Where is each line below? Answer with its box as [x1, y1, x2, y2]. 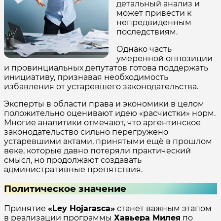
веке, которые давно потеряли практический [4, 146, 191, 155]
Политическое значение [4, 183, 126, 195]
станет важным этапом [115, 203, 212, 213]
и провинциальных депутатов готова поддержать [4, 63, 208, 73]
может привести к [116, 8, 191, 18]
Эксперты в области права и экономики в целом [4, 99, 204, 109]
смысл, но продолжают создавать [4, 155, 142, 165]
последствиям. [116, 27, 178, 37]
